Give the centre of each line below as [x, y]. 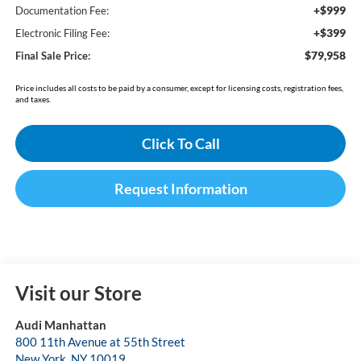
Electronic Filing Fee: [62, 33]
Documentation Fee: [62, 11]
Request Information [180, 189]
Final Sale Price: [52, 56]
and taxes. [33, 100]
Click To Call [180, 144]
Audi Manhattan [60, 325]
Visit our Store [78, 293]
